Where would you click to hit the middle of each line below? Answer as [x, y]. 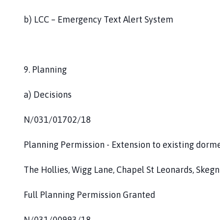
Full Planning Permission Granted [89, 194]
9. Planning [45, 69]
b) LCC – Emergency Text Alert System [98, 19]
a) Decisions [48, 94]
